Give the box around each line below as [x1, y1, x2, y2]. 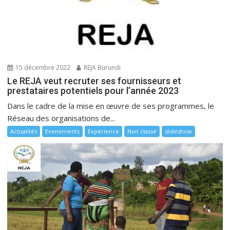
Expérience [88, 127, 120, 135]
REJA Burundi [82, 63, 121, 72]
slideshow [165, 127, 193, 135]
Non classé [127, 127, 157, 135]
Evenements [45, 127, 80, 135]
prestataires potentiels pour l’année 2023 [7, 85, 179, 96]
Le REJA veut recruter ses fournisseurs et [7, 75, 182, 86]
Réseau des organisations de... [7, 112, 116, 123]
